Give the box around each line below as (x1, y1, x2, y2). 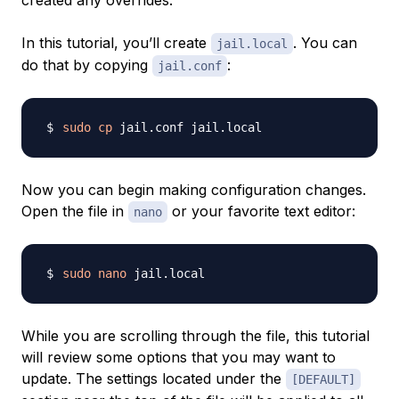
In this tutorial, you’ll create (21, 34, 211, 53)
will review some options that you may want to (21, 348, 336, 367)
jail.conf (158, 59, 222, 74)
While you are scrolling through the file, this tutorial (21, 327, 370, 346)
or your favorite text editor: (167, 202, 355, 221)
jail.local (216, 37, 288, 52)
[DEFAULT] (291, 372, 355, 387)
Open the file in (21, 202, 128, 221)
